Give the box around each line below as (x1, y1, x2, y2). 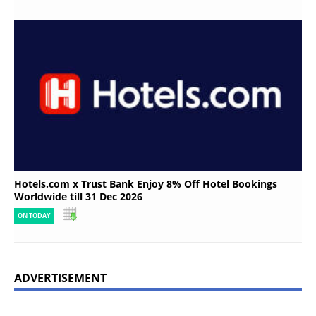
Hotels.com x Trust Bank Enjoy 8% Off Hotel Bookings (14, 176, 277, 190)
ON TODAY (18, 211, 51, 220)
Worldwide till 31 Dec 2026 (14, 189, 142, 203)
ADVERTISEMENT (14, 269, 107, 286)
